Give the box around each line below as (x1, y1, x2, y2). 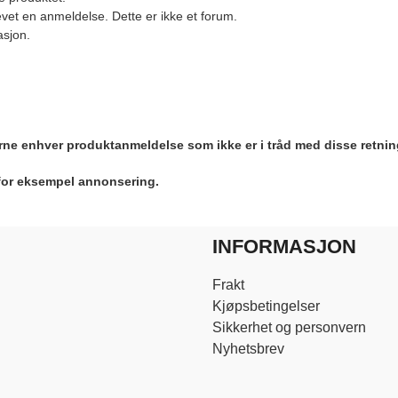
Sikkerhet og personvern (211, 320, 366, 336)
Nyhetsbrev (211, 341, 284, 357)
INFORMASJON (211, 235, 356, 259)
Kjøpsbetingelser (211, 298, 320, 314)
